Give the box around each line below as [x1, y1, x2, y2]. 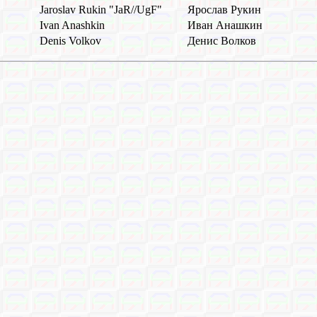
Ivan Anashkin [40, 19, 105, 32]
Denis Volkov [40, 35, 101, 47]
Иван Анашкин [188, 19, 263, 32]
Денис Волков [188, 35, 256, 47]
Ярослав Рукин [188, 4, 261, 16]
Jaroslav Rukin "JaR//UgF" [40, 4, 162, 16]
